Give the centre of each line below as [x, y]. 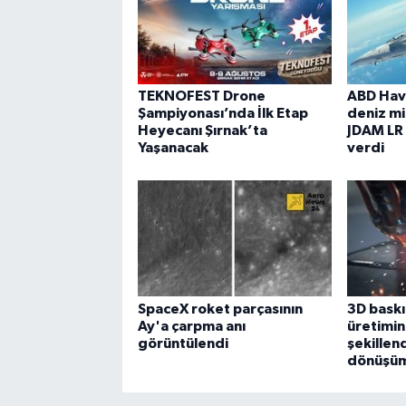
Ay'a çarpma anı [191, 326]
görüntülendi [183, 343]
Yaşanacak [173, 148]
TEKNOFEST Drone [201, 97]
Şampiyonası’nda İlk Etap [222, 114]
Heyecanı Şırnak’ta [202, 131]
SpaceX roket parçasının [220, 309]
